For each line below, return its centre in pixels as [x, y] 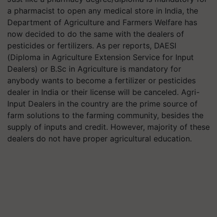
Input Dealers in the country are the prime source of [102, 104]
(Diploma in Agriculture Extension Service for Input [101, 57]
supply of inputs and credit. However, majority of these [108, 127]
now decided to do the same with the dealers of [96, 34]
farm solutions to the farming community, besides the [105, 115]
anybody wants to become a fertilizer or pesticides [101, 80]
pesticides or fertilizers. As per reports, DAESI [92, 46]
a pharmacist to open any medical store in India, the [103, 11]
